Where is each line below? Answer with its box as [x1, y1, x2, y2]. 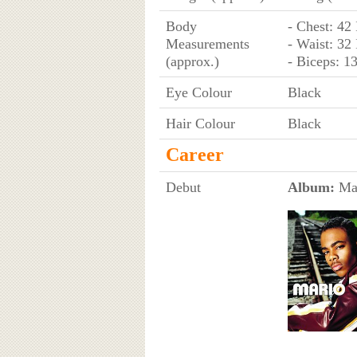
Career [165, 143, 224, 165]
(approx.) [165, 53, 219, 69]
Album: [287, 178, 335, 195]
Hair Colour [165, 115, 235, 131]
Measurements [165, 35, 249, 52]
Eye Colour [165, 84, 232, 100]
